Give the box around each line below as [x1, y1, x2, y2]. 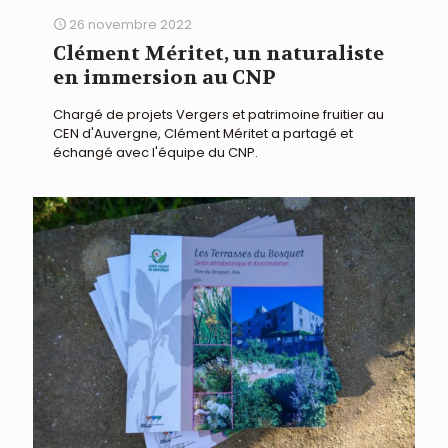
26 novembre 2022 [69, 14, 192, 34]
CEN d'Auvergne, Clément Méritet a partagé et [53, 123, 353, 143]
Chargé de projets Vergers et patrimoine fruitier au [53, 104, 384, 124]
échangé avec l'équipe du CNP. [53, 142, 258, 162]
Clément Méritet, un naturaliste [53, 40, 384, 66]
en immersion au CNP [53, 64, 276, 90]
